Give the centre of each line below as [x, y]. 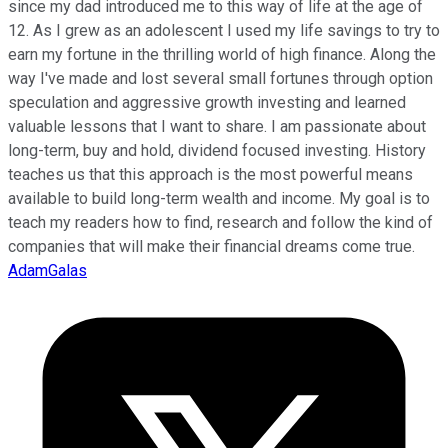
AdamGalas [47, 271]
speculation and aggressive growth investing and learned [207, 103]
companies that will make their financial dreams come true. [211, 247]
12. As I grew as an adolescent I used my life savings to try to [224, 31]
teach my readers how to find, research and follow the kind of [220, 223]
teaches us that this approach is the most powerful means [210, 175]
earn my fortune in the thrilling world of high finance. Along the [222, 55]
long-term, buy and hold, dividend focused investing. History [217, 151]
